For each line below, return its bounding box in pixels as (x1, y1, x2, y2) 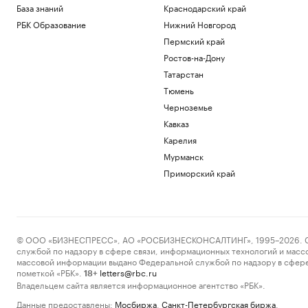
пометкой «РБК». (16, 265, 82, 278)
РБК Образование (16, 17, 86, 30)
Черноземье (163, 100, 212, 113)
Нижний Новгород (163, 17, 236, 30)
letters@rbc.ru (100, 265, 157, 278)
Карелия (163, 133, 197, 146)
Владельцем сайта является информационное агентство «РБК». (16, 278, 265, 291)
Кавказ (163, 116, 189, 129)
